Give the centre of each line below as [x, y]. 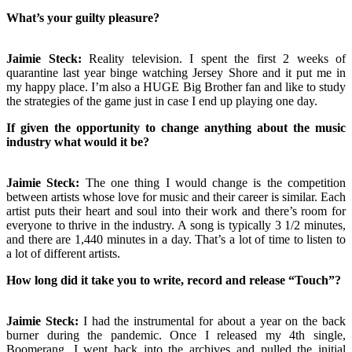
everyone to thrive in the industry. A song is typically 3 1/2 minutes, [176, 225]
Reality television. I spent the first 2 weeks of [213, 58]
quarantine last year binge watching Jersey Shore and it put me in [176, 72]
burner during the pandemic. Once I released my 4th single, [176, 335]
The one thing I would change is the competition [213, 182]
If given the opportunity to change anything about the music [176, 127]
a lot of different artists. [65, 253]
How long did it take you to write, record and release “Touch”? [174, 280]
